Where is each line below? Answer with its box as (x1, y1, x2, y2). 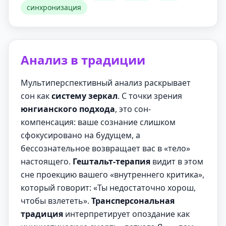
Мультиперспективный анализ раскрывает (21, 77, 191, 88)
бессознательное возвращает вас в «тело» (21, 143, 190, 154)
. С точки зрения (118, 90, 182, 101)
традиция (21, 208, 63, 219)
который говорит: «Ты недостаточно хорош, (21, 182, 196, 193)
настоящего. (21, 156, 73, 167)
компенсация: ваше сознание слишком (21, 117, 176, 128)
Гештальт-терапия (73, 156, 150, 167)
